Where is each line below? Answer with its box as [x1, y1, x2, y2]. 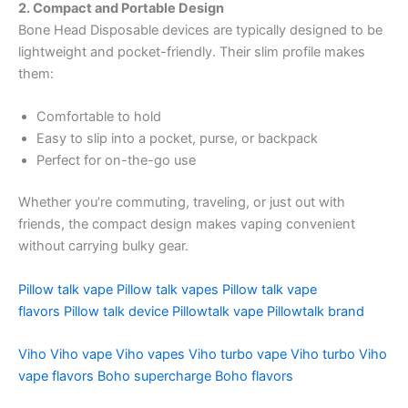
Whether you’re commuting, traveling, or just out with [18, 194, 345, 211]
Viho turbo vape [189, 345, 287, 362]
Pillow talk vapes [117, 280, 219, 298]
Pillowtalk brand [267, 302, 364, 320]
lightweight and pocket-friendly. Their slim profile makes [18, 44, 365, 61]
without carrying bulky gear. [18, 238, 189, 255]
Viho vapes [116, 345, 185, 362]
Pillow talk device [64, 302, 168, 320]
